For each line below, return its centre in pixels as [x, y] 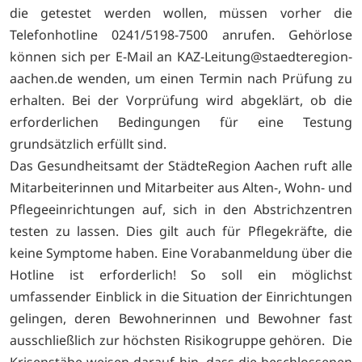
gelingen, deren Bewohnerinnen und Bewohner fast [181, 318]
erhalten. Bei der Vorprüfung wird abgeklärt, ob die [181, 100]
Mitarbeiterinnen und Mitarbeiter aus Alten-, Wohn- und [181, 187]
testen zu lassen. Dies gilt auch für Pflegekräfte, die [181, 231]
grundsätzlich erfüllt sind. [88, 143]
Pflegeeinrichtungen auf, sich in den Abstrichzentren [181, 209]
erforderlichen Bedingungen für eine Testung [181, 122]
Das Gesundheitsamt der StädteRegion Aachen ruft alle [181, 165]
